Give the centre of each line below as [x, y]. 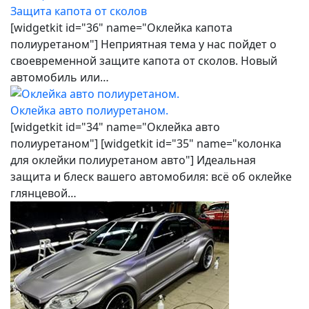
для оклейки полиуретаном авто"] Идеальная [133, 160]
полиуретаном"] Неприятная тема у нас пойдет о [143, 44]
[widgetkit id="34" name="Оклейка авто [115, 127]
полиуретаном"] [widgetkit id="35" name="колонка [146, 143]
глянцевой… [43, 193]
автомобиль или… [60, 77]
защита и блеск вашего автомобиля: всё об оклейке [151, 176]
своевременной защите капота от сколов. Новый [144, 60]
